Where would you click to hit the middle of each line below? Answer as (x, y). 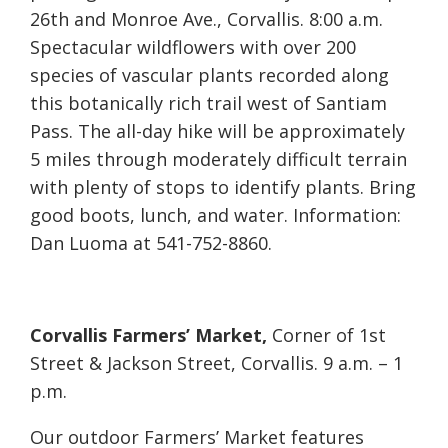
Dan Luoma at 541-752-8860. (151, 243)
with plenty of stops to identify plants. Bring (223, 187)
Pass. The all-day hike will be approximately (217, 131)
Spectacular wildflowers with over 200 (193, 47)
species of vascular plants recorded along (209, 75)
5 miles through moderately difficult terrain (218, 159)
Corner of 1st (326, 335)
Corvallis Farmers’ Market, (148, 335)
